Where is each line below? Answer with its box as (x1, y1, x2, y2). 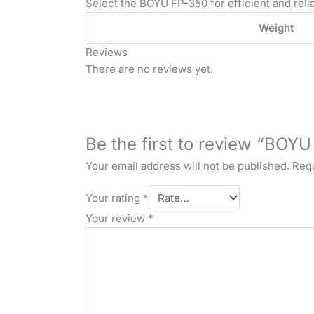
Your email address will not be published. (86, 159, 289, 173)
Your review (86, 212, 148, 226)
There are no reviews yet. (86, 62, 213, 76)
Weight (258, 21, 294, 35)
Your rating (86, 191, 143, 205)
